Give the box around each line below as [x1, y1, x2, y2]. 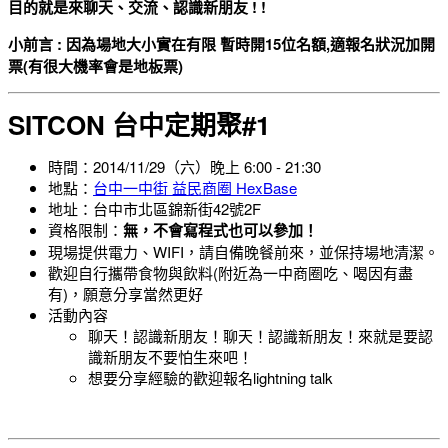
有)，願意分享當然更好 [48, 282, 203, 304]
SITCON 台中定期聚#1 [8, 105, 270, 143]
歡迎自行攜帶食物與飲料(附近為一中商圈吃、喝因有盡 [48, 261, 413, 283]
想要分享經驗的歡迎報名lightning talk [88, 366, 337, 388]
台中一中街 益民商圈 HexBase [93, 176, 297, 198]
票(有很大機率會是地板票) [8, 54, 183, 77]
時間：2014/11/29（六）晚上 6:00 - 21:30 [48, 155, 321, 177]
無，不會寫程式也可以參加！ [123, 218, 318, 241]
